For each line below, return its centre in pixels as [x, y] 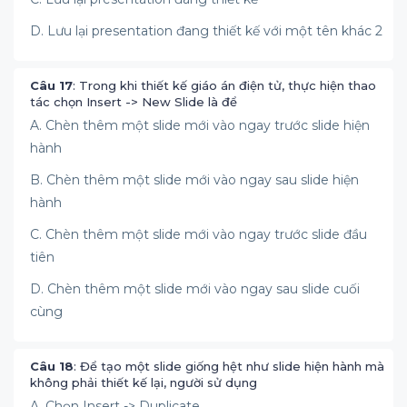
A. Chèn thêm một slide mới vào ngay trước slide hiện [200, 125]
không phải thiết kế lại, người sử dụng [145, 382]
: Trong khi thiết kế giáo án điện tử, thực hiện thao [224, 85]
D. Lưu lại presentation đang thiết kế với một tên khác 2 [208, 31]
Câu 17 [51, 85]
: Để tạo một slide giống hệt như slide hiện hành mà [229, 366]
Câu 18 [52, 366]
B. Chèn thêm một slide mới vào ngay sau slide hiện [194, 180]
